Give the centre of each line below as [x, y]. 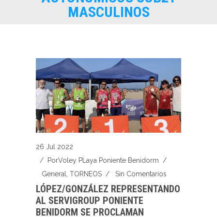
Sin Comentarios [141, 174]
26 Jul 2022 [54, 147]
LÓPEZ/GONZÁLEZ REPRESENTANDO [108, 189]
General [54, 174]
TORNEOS [86, 174]
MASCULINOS [108, 12]
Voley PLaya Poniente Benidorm [108, 160]
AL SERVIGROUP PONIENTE [90, 200]
